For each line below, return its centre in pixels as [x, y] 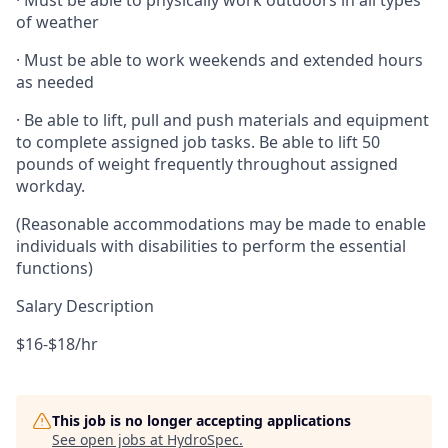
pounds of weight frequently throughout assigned [207, 164]
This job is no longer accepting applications [201, 420]
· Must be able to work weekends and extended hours [219, 60]
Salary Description [85, 306]
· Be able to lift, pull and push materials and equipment [222, 120]
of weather [57, 22]
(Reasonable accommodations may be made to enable [221, 224]
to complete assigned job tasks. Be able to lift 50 [198, 142]
